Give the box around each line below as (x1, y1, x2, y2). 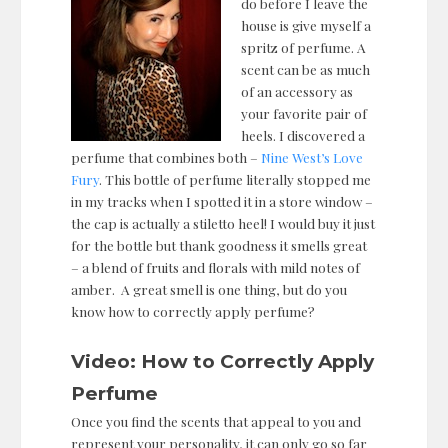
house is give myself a (241, 15, 372, 34)
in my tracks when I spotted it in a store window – (71, 191, 373, 210)
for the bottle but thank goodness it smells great (71, 235, 367, 254)
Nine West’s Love (261, 147, 363, 166)
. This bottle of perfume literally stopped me (99, 169, 371, 188)
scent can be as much (241, 59, 371, 78)
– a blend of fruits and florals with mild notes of (71, 257, 360, 276)
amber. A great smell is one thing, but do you (71, 279, 347, 298)
